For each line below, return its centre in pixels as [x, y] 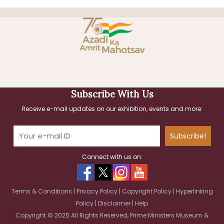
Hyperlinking [194, 191]
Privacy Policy [97, 191]
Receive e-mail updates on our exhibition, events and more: [112, 108]
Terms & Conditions [42, 191]
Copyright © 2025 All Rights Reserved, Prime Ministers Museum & [112, 215]
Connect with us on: [112, 156]
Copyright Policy [147, 191]
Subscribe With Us [112, 94]
